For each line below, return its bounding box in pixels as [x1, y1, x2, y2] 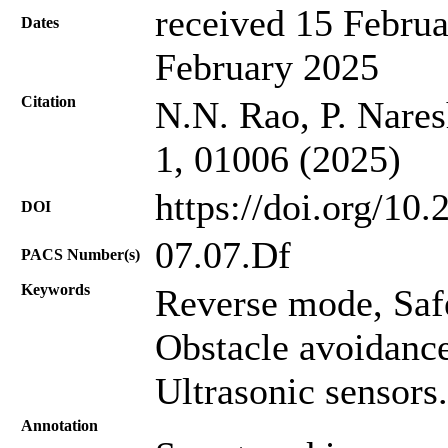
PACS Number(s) [21, 245, 140, 263]
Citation [21, 92, 76, 110]
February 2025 [155, 45, 379, 88]
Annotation [21, 416, 98, 434]
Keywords [21, 280, 90, 298]
